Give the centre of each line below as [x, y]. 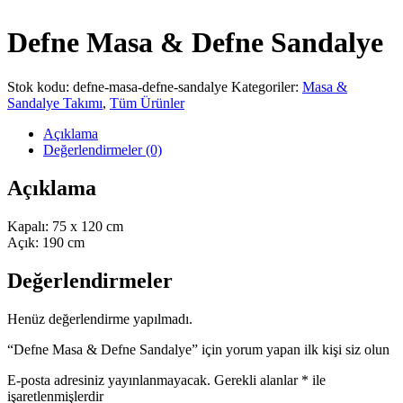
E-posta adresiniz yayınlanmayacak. [109, 380]
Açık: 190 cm [46, 242]
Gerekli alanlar [258, 380]
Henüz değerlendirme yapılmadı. [100, 318]
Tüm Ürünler [147, 103]
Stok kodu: [40, 86]
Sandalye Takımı [55, 103]
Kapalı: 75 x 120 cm [65, 226]
